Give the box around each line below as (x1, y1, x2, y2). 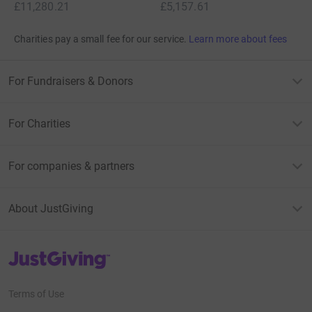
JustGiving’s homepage (8, 249, 109, 261)
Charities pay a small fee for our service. (14, 33, 187, 45)
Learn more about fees (189, 33, 288, 45)
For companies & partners (8, 159, 134, 173)
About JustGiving (8, 202, 93, 216)
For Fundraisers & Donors (8, 75, 133, 88)
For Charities (8, 117, 70, 131)
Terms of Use (8, 288, 64, 300)
